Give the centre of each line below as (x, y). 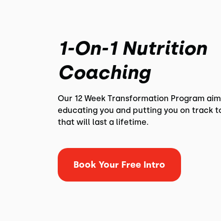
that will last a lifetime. (103, 122)
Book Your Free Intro (119, 165)
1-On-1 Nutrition (132, 48)
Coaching (104, 73)
